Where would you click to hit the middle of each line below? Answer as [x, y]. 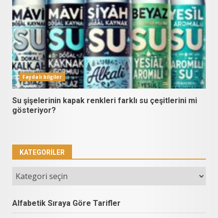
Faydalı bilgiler [42, 77]
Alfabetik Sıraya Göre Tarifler [66, 203]
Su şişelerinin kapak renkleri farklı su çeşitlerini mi [105, 100]
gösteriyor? [34, 110]
